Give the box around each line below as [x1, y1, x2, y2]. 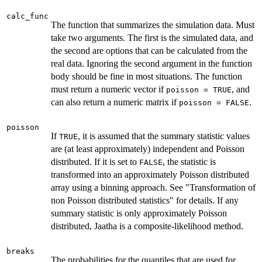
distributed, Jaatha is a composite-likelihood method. [51, 220, 243, 231]
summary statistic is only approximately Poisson [51, 208, 227, 218]
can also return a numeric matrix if [51, 96, 179, 107]
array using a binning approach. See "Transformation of [51, 182, 256, 192]
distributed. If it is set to [51, 156, 139, 167]
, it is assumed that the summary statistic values [78, 130, 250, 141]
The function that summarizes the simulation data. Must [51, 19, 254, 30]
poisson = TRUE [166, 85, 232, 94]
